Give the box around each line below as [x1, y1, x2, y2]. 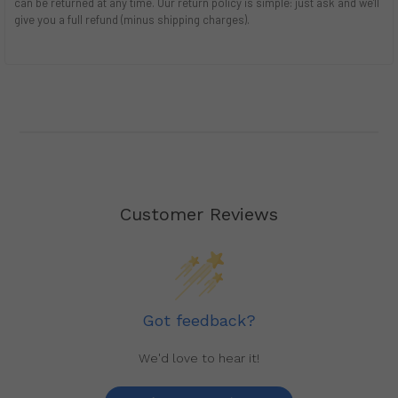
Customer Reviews [120, 203, 278, 225]
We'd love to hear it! [139, 350, 259, 365]
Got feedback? [142, 310, 256, 330]
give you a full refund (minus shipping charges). [13, 12, 250, 28]
